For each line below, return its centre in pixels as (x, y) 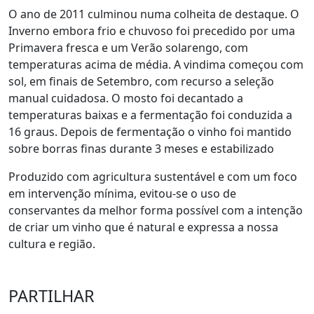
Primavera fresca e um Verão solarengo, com (128, 48)
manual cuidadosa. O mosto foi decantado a (126, 98)
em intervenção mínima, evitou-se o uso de (122, 194)
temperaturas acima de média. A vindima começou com (156, 65)
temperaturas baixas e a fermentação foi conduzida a (150, 115)
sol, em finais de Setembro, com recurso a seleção (141, 82)
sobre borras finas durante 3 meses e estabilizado (141, 149)
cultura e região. (52, 244)
